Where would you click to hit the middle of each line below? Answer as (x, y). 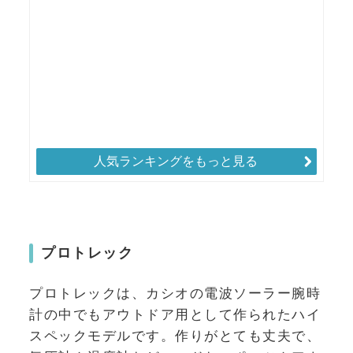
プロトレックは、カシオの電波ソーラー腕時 (175, 294)
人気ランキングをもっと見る (176, 161)
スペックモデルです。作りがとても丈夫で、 (175, 336)
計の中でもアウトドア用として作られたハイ (175, 315)
